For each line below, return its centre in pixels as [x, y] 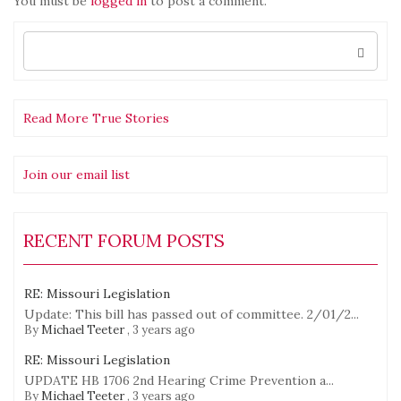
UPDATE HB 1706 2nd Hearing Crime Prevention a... [179, 381]
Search [38, 38]
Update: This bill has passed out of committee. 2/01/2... [192, 315]
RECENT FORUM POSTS [124, 241]
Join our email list [77, 175]
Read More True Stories [96, 119]
